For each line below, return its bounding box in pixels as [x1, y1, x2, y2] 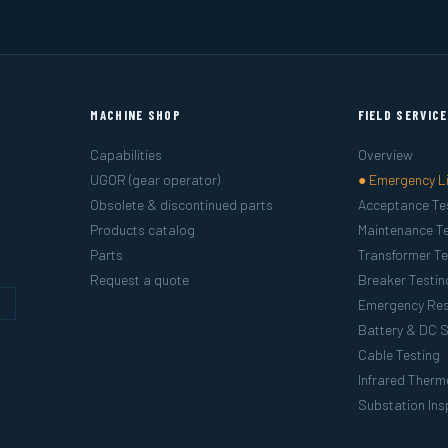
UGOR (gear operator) [90, 171, 221, 188]
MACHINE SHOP [90, 107, 181, 123]
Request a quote [90, 271, 190, 288]
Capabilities [90, 146, 163, 163]
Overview [357, 146, 413, 163]
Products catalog [90, 221, 196, 238]
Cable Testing [357, 346, 440, 363]
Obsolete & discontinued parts [90, 196, 274, 213]
